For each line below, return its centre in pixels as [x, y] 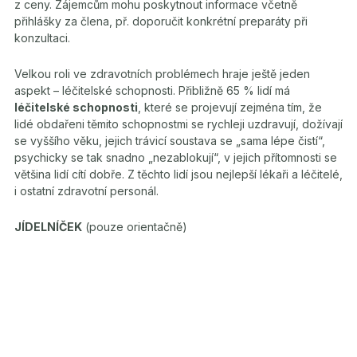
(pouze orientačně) [135, 226]
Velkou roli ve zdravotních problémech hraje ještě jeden [162, 73]
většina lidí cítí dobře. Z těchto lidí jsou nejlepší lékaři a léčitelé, [178, 174]
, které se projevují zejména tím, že [230, 107]
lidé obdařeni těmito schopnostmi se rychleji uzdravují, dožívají [178, 124]
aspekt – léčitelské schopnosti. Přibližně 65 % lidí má [152, 90]
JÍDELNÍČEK [48, 226]
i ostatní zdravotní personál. [86, 190]
